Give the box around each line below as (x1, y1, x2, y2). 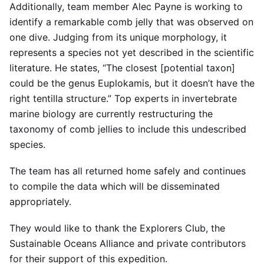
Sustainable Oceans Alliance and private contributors (9, 237, 246, 250)
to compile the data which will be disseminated (9, 180, 220, 193)
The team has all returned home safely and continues (9, 165, 246, 177)
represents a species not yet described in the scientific (9, 46, 254, 58)
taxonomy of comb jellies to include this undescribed (9, 123, 246, 135)
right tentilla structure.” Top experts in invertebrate (9, 92, 237, 104)
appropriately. (9, 196, 71, 208)
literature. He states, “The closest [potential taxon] (9, 61, 235, 74)
